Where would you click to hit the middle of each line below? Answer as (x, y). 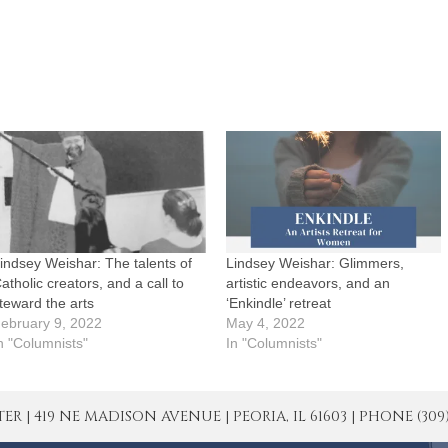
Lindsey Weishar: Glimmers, (315, 263)
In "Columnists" (274, 343)
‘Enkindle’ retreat (279, 303)
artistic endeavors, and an (308, 283)
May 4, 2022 (266, 323)
